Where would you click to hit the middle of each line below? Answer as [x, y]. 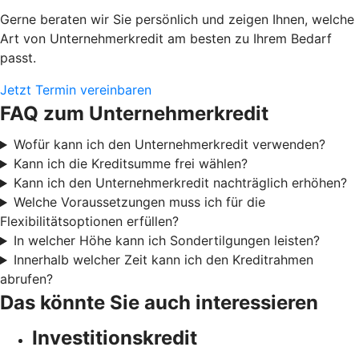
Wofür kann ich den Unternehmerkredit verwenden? [169, 145]
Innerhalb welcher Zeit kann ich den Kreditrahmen [163, 260]
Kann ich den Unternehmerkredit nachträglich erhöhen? [180, 183]
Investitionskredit [115, 338]
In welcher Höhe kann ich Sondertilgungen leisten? [166, 241]
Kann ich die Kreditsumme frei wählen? [130, 164]
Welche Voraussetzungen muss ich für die [139, 202]
